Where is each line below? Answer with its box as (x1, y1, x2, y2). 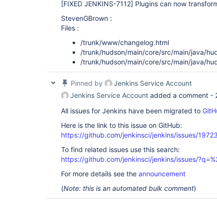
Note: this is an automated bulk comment (63, 184, 194, 192)
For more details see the (61, 170, 139, 178)
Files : (61, 24, 79, 32)
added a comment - (148, 91, 215, 99)
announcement (139, 170, 186, 178)
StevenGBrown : (61, 14, 112, 22)
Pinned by (69, 79, 105, 87)
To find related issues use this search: (61, 145, 180, 154)
